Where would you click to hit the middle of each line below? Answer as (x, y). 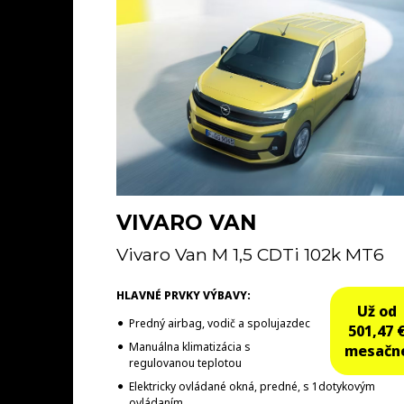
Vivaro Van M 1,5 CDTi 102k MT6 (250, 255)
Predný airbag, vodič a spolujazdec (219, 324)
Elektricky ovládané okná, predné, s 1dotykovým (252, 387)
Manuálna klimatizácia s (189, 347)
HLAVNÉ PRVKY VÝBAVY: (183, 296)
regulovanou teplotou (185, 363)
